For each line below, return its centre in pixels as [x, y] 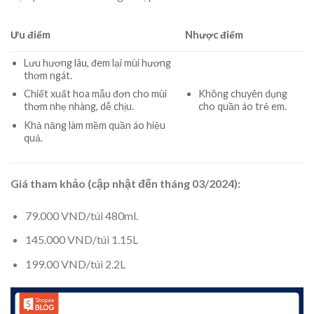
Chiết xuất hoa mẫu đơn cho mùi [95, 94]
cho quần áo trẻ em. [242, 106]
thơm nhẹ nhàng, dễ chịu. [78, 107]
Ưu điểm [30, 35]
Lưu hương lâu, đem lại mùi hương [97, 62]
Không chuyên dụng [243, 93]
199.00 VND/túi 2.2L [75, 264]
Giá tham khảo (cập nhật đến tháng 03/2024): [125, 183]
